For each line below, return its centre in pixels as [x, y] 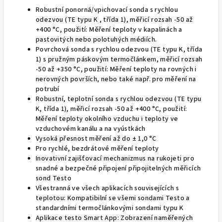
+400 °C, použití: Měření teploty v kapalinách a [109, 30]
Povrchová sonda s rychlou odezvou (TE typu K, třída [119, 50]
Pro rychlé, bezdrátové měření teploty [97, 149]
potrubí [48, 89]
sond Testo [54, 178]
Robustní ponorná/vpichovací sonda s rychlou [107, 10]
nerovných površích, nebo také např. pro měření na [116, 79]
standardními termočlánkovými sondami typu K [110, 208]
